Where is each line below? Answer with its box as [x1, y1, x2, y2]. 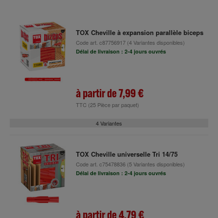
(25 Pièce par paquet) [88, 101, 139, 109]
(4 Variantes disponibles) [125, 38, 185, 46]
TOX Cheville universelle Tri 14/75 [75, 149, 178, 159]
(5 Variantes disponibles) [125, 160, 185, 168]
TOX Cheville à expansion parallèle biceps [75, 28, 203, 37]
